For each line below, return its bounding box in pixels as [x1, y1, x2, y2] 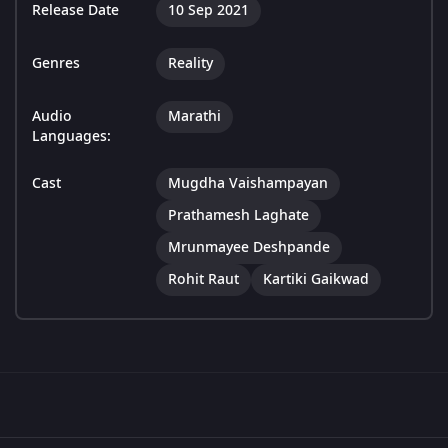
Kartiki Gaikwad [263, 269, 369, 291]
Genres [32, 53, 80, 75]
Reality [168, 53, 213, 75]
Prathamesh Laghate [168, 205, 309, 227]
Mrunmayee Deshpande [168, 237, 330, 259]
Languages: [32, 126, 111, 148]
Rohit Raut [168, 269, 239, 291]
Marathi [168, 106, 221, 128]
